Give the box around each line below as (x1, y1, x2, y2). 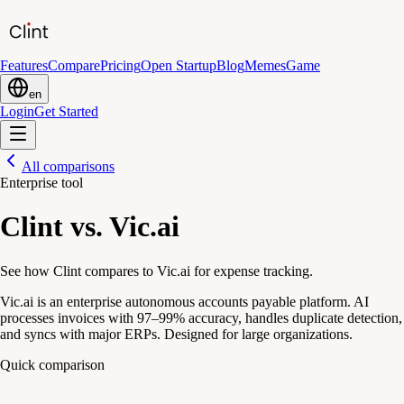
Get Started (34, 104, 98, 119)
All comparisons (22, 159, 115, 174)
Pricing (100, 58, 141, 73)
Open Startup (141, 58, 216, 73)
